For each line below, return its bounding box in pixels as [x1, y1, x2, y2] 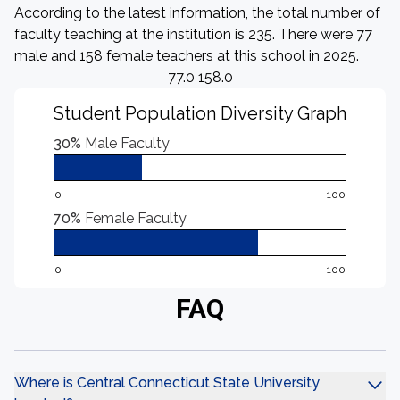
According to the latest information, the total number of [14, 4, 380, 21]
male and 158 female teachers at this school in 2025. [14, 47, 359, 64]
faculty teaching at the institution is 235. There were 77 [14, 26, 372, 43]
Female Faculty [85, 210, 187, 227]
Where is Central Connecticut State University [14, 374, 320, 391]
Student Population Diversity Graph [54, 103, 346, 124]
